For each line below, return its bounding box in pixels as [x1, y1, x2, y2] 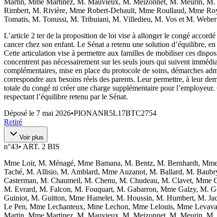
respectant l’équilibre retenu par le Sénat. [4, 92, 128, 101]
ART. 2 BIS [23, 142, 60, 151]
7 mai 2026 [36, 108, 71, 117]
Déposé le [4, 108, 36, 117]
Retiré [4, 117, 22, 126]
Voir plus [19, 133, 44, 141]
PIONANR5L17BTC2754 [74, 108, 156, 117]
